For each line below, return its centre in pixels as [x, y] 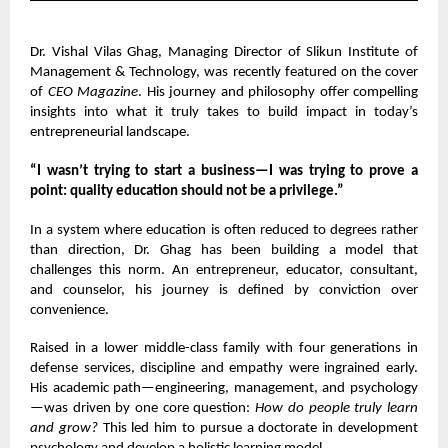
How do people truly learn [337, 409]
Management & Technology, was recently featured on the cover [224, 73]
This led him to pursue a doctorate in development [258, 429]
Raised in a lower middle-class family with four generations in [224, 349]
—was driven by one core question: [143, 409]
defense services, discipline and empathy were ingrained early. [224, 369]
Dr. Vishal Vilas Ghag [94, 53]
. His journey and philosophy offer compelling [278, 93]
